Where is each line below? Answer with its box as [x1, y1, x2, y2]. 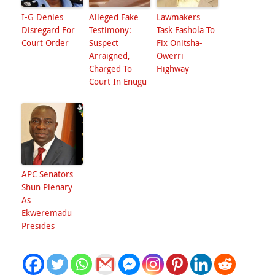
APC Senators [21, 168, 73, 180]
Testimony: [89, 24, 131, 36]
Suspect [89, 37, 118, 48]
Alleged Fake [89, 11, 139, 23]
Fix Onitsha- [157, 37, 203, 48]
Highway [157, 63, 189, 74]
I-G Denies [21, 11, 63, 23]
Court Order [21, 37, 69, 48]
